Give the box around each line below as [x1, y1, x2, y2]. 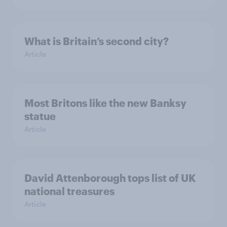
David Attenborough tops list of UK [24, 172, 196, 184]
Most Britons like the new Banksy [24, 97, 186, 109]
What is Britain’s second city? [24, 35, 169, 48]
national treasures [24, 185, 115, 198]
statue [24, 110, 56, 123]
